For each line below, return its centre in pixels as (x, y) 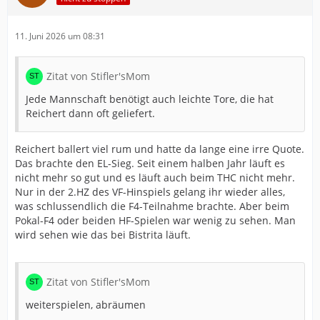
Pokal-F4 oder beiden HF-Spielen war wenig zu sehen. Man (155, 220)
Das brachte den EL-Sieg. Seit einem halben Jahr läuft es (150, 163)
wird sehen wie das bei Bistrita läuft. (103, 235)
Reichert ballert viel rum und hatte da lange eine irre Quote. (160, 149)
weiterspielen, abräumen (86, 305)
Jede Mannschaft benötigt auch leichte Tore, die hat (150, 99)
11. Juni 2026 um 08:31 (60, 36)
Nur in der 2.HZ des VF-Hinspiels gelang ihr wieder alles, (150, 192)
